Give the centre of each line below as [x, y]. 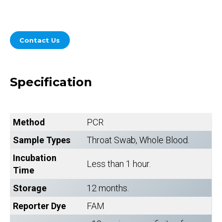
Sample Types [42, 140]
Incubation [35, 158]
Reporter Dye [39, 206]
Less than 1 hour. [119, 164]
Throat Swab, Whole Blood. [138, 140]
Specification [51, 82]
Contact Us [40, 40]
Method [29, 122]
